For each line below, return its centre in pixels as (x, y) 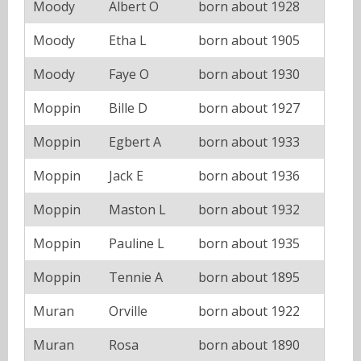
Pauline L (137, 244)
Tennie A (136, 278)
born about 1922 (249, 311)
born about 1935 (249, 244)
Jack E (126, 176)
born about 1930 (249, 75)
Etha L (128, 41)
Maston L (137, 210)
